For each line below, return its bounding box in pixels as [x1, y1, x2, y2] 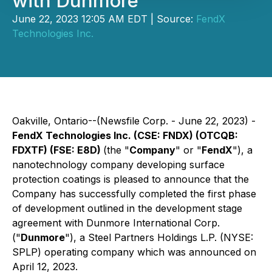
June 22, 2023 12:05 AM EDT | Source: [12, 13, 196, 25]
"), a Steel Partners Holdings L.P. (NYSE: [65, 231, 253, 243]
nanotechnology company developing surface [12, 158, 225, 171]
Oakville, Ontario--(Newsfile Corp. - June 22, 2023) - [12, 115, 256, 127]
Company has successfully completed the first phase [12, 188, 256, 200]
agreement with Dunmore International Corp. [12, 217, 220, 229]
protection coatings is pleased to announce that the [12, 173, 249, 185]
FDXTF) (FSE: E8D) [12, 144, 103, 156]
